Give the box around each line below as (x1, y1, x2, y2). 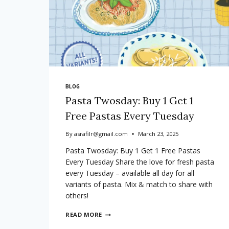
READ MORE (65, 211, 103, 219)
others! (65, 191, 88, 201)
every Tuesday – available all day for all (65, 168, 194, 178)
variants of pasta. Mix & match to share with (65, 179, 213, 190)
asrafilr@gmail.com (74, 130, 128, 138)
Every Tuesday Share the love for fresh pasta (65, 157, 214, 167)
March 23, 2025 (138, 130, 179, 138)
